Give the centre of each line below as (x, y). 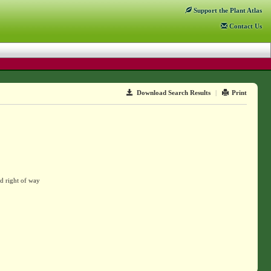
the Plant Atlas (240, 10)
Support (204, 10)
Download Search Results (173, 93)
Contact (240, 26)
